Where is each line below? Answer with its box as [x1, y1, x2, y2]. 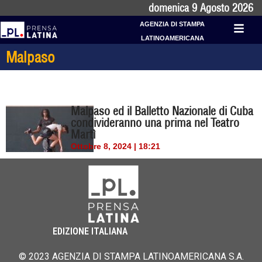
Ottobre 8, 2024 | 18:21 [71, 142, 161, 151]
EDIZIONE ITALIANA [53, 226, 127, 237]
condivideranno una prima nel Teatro [71, 115, 240, 130]
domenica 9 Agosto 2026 [149, 1, 253, 15]
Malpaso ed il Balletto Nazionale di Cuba [71, 104, 254, 118]
